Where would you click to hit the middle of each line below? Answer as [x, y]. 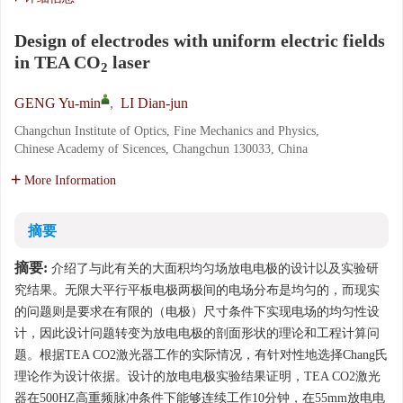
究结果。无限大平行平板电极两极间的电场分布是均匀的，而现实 [197, 290]
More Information [70, 180]
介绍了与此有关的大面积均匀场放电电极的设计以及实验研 [213, 269]
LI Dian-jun [154, 103]
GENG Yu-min [58, 103]
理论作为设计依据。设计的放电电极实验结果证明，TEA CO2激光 [197, 376]
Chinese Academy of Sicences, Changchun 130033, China [161, 149]
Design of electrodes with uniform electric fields [200, 40]
